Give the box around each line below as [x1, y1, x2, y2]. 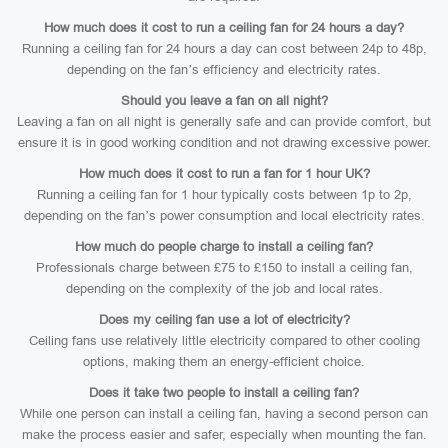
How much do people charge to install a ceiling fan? [75, 239, 373, 254]
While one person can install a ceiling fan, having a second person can [20, 406, 428, 421]
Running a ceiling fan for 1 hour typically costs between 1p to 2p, [36, 187, 412, 202]
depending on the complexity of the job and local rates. [65, 281, 383, 296]
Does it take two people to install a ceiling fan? [89, 385, 359, 400]
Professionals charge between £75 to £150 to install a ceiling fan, [35, 260, 413, 275]
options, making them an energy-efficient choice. [83, 354, 365, 369]
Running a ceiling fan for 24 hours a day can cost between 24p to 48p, [21, 41, 427, 56]
